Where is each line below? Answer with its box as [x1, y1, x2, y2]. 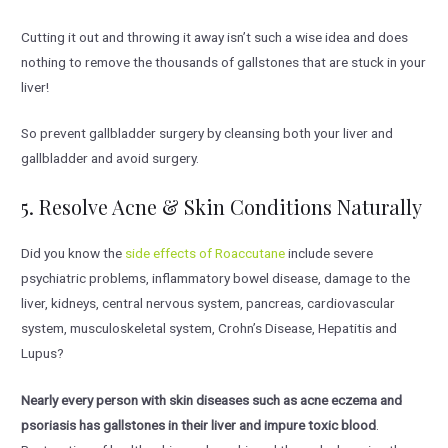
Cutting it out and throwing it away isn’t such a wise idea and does [21, 28, 409, 45]
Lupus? [21, 345, 65, 362]
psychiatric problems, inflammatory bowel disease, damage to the [21, 270, 411, 287]
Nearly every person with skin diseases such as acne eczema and [21, 392, 403, 409]
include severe [285, 245, 374, 262]
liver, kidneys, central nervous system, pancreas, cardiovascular [21, 295, 396, 312]
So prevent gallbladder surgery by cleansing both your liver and [21, 125, 394, 142]
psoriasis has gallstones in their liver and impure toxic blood [21, 417, 377, 434]
